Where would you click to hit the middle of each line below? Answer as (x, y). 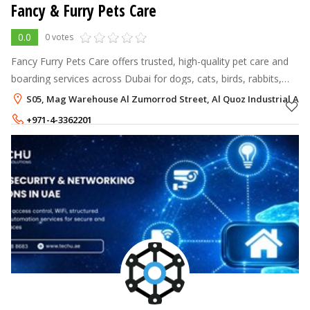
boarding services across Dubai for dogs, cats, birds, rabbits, (146, 78)
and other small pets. (58, 95)
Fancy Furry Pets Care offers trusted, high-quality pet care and (150, 61)
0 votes (59, 37)
